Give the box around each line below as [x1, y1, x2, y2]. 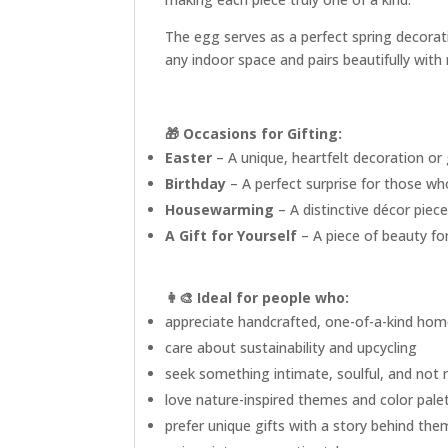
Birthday [165, 173, 227, 193]
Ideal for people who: [197, 287, 350, 307]
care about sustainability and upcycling [165, 337, 418, 357]
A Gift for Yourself [165, 225, 298, 245]
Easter [165, 147, 217, 167]
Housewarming [165, 199, 275, 219]
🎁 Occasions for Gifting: [165, 123, 343, 143]
